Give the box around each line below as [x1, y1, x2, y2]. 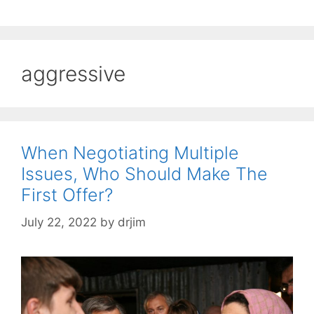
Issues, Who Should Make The [21, 163, 268, 185]
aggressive [21, 61, 125, 87]
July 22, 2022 [21, 214, 97, 229]
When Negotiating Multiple [21, 142, 239, 164]
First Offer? [21, 184, 113, 206]
